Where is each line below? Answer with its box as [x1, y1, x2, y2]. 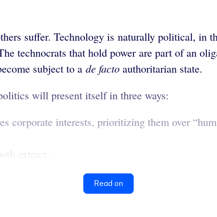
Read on [94, 178, 123, 188]
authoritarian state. [123, 61, 202, 76]
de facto [86, 61, 120, 76]
